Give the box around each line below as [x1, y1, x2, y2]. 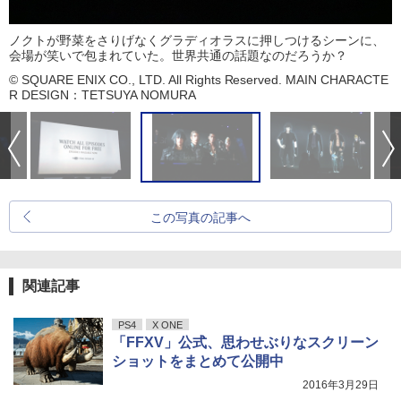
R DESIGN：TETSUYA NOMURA [9, 88, 196, 103]
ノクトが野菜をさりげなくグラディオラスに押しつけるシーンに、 [9, 33, 385, 48]
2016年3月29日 [303, 379, 379, 392]
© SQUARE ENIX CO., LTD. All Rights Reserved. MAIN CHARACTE [9, 73, 389, 88]
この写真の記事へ [150, 210, 251, 226]
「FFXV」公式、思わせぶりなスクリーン [112, 335, 379, 351]
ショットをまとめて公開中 [112, 354, 284, 370]
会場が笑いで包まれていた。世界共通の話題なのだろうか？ [9, 48, 347, 64]
